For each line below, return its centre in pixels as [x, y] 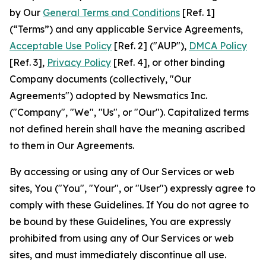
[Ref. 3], [28, 62]
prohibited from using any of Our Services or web [122, 238]
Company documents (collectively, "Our [100, 79]
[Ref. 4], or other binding [168, 62]
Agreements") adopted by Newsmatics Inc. [108, 96]
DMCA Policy [218, 46]
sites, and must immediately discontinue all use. [118, 255]
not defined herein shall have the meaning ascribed [127, 129]
